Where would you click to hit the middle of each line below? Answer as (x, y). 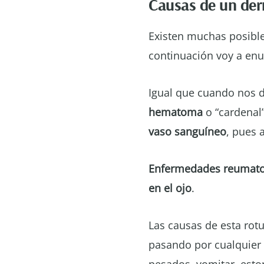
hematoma (176, 112)
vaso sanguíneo (187, 131)
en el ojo (170, 188)
